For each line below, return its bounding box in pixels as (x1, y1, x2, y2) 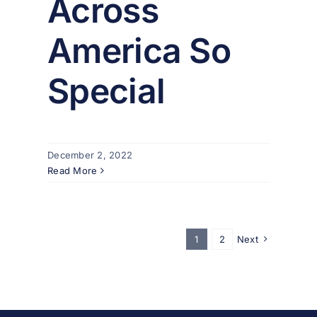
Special (47, 70, 166, 113)
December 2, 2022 (47, 149, 133, 161)
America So (47, 30, 231, 72)
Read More (47, 165, 98, 177)
